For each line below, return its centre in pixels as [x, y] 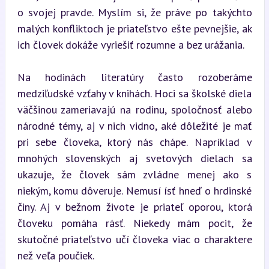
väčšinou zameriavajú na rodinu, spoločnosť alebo [134, 109]
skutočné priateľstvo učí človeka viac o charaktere [134, 239]
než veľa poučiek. [56, 255]
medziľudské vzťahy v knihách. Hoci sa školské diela [134, 93]
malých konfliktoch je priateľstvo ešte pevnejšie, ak [134, 28]
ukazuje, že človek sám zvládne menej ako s [134, 174]
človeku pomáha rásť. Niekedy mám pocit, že [134, 223]
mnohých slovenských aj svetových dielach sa [134, 158]
